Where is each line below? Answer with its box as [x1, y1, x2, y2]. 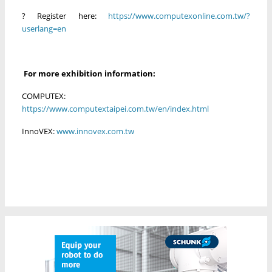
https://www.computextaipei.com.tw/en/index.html [22, 103, 209, 115]
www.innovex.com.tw [56, 126, 134, 137]
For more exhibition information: [22, 68, 157, 80]
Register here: [25, 10, 108, 22]
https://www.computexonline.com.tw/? [108, 10, 250, 22]
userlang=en [22, 23, 66, 35]
